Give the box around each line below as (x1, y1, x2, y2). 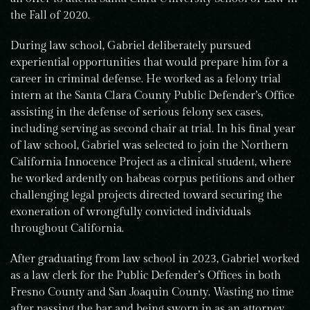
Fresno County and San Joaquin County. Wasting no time (10, 286, 294, 299)
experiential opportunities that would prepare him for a (10, 56, 288, 69)
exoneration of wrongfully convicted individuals (10, 206, 251, 219)
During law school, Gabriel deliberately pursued (10, 39, 251, 53)
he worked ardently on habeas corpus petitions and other (10, 172, 295, 185)
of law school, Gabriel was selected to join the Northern (10, 139, 289, 152)
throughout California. (10, 222, 124, 235)
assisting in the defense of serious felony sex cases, (10, 106, 263, 119)
